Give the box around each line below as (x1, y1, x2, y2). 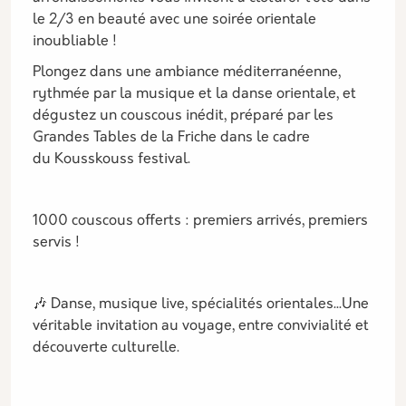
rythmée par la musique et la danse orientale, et (33, 87, 356, 101)
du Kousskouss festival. (33, 152, 190, 167)
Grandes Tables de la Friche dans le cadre (33, 130, 310, 145)
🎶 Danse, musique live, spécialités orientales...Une (33, 297, 369, 312)
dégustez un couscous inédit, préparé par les (33, 109, 333, 123)
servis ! (33, 236, 80, 250)
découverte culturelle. (33, 341, 179, 355)
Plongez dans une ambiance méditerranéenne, (33, 65, 341, 80)
